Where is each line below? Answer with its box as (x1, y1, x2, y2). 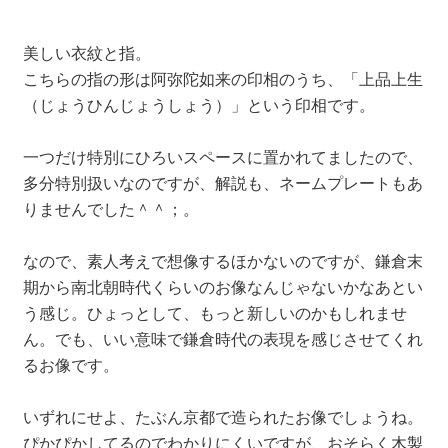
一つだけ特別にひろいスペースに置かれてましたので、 (22, 145, 423, 169)
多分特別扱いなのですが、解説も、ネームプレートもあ (22, 171, 423, 195)
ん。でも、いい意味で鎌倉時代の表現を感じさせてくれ (22, 327, 423, 351)
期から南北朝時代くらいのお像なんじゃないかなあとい (22, 275, 423, 299)
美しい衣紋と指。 (22, 41, 151, 65)
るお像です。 (22, 353, 119, 377)
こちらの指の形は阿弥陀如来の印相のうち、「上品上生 (22, 67, 423, 91)
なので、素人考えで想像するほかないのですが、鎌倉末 (22, 249, 423, 273)
